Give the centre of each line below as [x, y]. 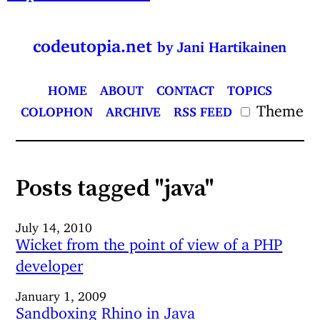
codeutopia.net [95, 41]
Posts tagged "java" [115, 187]
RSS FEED [202, 109]
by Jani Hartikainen [222, 43]
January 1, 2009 [61, 294]
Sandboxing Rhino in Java [106, 309]
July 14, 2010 [54, 225]
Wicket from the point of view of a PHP [149, 241]
